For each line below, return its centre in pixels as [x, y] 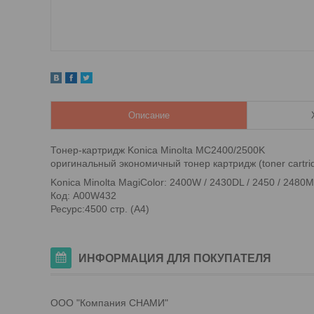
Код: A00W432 [83, 196]
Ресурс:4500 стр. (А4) [100, 209]
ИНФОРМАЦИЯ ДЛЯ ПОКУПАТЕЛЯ [175, 258]
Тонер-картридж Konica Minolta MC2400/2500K [158, 150]
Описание [149, 115]
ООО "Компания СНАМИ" [109, 303]
